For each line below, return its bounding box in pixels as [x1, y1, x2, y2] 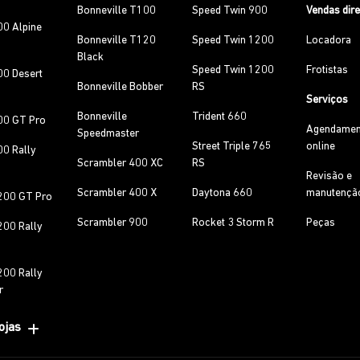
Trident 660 [191, 111, 247, 123]
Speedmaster [77, 128, 140, 140]
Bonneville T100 [77, 5, 157, 17]
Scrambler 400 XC [77, 157, 164, 170]
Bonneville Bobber [77, 81, 164, 93]
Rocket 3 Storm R [191, 217, 274, 229]
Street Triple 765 [191, 141, 272, 153]
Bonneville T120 [77, 35, 157, 47]
